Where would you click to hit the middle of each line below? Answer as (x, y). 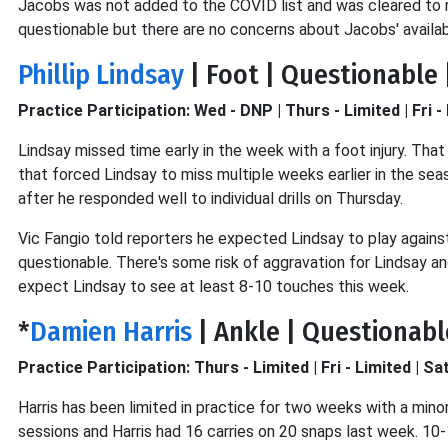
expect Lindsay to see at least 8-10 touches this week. (213, 286)
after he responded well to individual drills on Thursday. (210, 198)
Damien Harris (111, 331)
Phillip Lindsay (101, 74)
